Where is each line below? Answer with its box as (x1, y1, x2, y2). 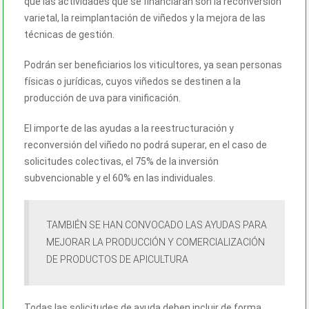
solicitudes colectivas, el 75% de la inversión (24, 155, 219, 167)
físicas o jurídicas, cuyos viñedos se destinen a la (24, 75, 241, 87)
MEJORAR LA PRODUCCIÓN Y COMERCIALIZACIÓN (46, 236, 265, 248)
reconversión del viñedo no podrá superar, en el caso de (24, 139, 267, 150)
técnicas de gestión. (24, 28, 114, 40)
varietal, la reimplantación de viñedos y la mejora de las (24, 12, 266, 23)
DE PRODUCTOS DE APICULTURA (46, 253, 188, 265)
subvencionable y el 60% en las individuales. (24, 172, 215, 183)
